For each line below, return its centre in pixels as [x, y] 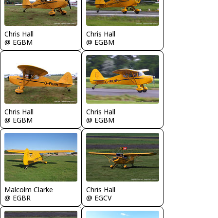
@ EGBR [18, 198]
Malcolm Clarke [29, 190]
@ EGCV [99, 198]
